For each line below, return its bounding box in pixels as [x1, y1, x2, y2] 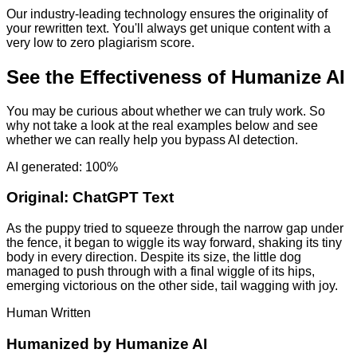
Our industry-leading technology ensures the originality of [6, 6, 328, 21]
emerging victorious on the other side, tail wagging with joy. [6, 279, 338, 293]
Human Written [6, 306, 91, 320]
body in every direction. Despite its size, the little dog [6, 250, 301, 265]
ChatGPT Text [73, 189, 174, 206]
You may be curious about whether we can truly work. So [6, 104, 325, 118]
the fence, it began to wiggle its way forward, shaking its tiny [6, 236, 342, 250]
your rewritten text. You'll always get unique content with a [6, 21, 331, 35]
